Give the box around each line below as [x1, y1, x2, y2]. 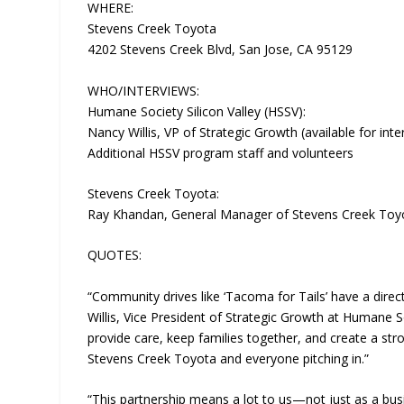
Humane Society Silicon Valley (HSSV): [87, 102, 307, 120]
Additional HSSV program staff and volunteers [87, 143, 354, 161]
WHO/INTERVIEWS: [87, 81, 200, 99]
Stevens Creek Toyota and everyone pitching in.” [87, 349, 370, 367]
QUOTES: [87, 246, 142, 264]
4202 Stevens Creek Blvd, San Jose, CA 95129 [87, 41, 353, 59]
